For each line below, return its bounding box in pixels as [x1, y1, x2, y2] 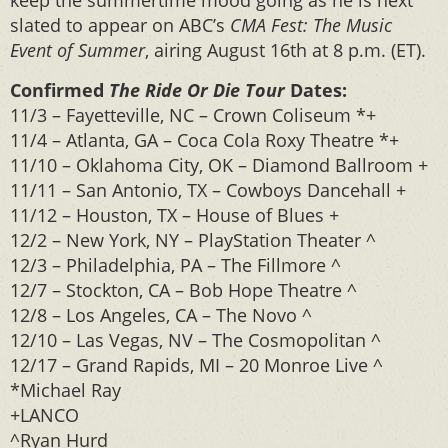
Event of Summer [10, 38, 145, 62]
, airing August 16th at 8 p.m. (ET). [145, 38, 426, 62]
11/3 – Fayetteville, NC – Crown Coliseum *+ [10, 103, 376, 127]
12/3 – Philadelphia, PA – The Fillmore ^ [10, 253, 341, 277]
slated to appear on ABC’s [10, 13, 230, 37]
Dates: [290, 78, 352, 102]
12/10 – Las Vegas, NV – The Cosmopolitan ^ [10, 328, 381, 352]
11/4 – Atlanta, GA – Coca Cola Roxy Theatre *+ [10, 128, 399, 152]
